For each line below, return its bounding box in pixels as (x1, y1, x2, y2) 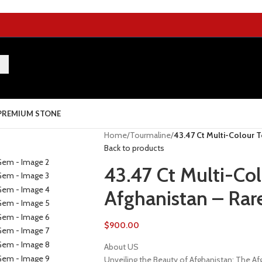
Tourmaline (129, 130, 171, 140)
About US (104, 242, 139, 252)
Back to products (104, 143, 164, 153)
